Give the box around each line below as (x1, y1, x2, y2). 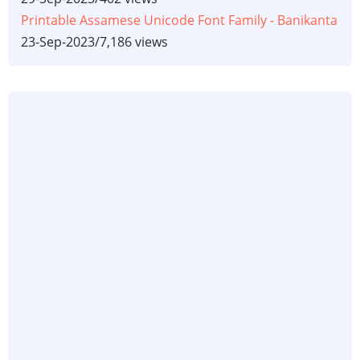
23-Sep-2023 (21, 33, 95, 51)
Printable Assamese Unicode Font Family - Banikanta (21, 11, 337, 30)
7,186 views (100, 33, 168, 51)
